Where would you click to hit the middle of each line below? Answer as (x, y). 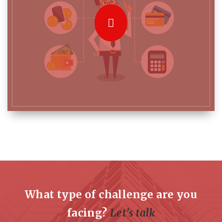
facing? (88, 213)
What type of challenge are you (111, 194)
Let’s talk (133, 213)
